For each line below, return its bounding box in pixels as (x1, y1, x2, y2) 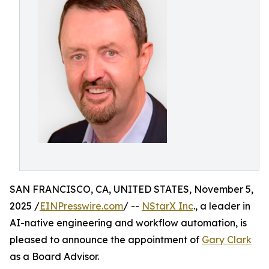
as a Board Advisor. (10, 250, 99, 262)
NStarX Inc (142, 200, 193, 212)
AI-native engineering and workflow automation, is (10, 217, 247, 229)
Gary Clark (202, 234, 252, 246)
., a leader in (193, 200, 250, 212)
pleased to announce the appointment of (10, 234, 202, 246)
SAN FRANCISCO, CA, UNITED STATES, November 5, (10, 183, 253, 195)
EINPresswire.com (40, 200, 123, 212)
